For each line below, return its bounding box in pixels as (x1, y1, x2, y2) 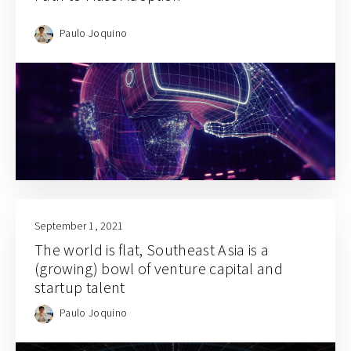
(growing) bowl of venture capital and (34, 258, 283, 278)
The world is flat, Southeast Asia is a (34, 239, 270, 259)
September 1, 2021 (34, 218, 124, 233)
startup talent (34, 277, 125, 297)
